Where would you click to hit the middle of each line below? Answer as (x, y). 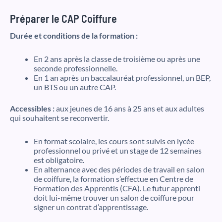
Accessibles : (32, 109)
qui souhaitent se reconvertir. (59, 118)
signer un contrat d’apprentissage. (91, 207)
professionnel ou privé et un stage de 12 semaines (118, 151)
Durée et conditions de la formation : (74, 36)
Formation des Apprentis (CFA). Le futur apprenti (117, 188)
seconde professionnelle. (76, 68)
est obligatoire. (59, 160)
